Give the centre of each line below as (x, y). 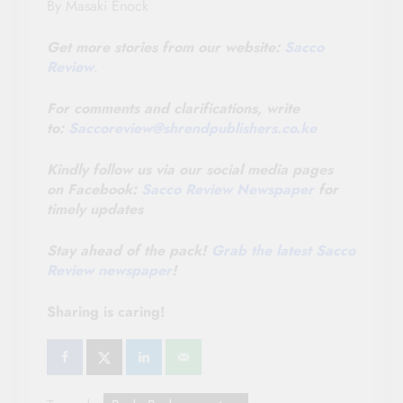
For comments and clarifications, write (173, 108)
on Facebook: (94, 189)
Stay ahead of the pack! (129, 250)
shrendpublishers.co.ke (240, 128)
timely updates (95, 209)
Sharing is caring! (106, 311)
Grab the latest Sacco (283, 250)
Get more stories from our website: (166, 47)
